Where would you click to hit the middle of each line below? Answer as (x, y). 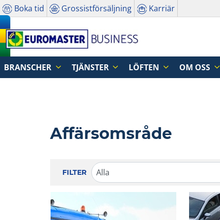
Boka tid (29, 8)
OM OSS (195, 67)
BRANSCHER (29, 67)
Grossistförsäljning (96, 8)
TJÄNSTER (91, 67)
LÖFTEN (145, 67)
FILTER (74, 172)
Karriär (162, 8)
